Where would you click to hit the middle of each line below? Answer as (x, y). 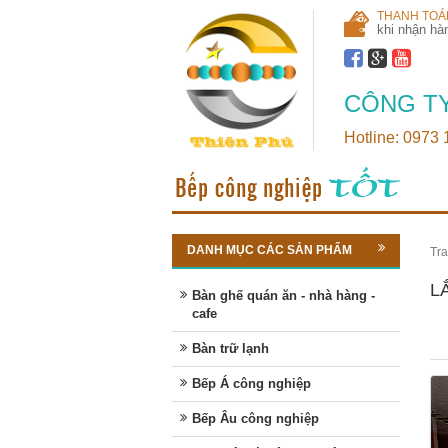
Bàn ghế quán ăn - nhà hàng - (283, 295)
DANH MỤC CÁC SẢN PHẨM (269, 249)
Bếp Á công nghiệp (251, 383)
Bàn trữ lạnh (230, 348)
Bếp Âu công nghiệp (255, 418)
